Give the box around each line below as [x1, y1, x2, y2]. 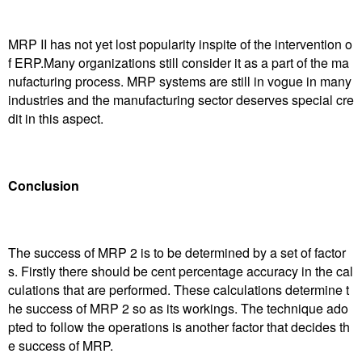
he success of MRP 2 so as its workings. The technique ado [8, 299, 348, 318]
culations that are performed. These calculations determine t [8, 280, 349, 300]
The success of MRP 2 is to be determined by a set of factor [8, 243, 346, 263]
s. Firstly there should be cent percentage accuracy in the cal [8, 262, 353, 281]
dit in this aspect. [8, 108, 103, 128]
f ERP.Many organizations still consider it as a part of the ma [8, 53, 349, 72]
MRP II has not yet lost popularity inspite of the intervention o [8, 34, 352, 53]
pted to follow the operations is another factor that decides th [8, 318, 350, 337]
